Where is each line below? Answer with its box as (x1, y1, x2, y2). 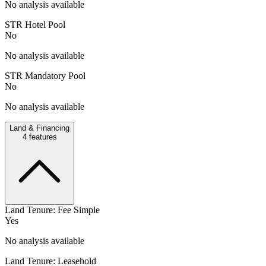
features (26, 132, 57, 141)
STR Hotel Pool (5, 19, 65, 30)
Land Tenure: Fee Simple (5, 204, 100, 215)
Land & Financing (9, 123, 69, 132)
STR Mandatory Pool (5, 70, 85, 81)
